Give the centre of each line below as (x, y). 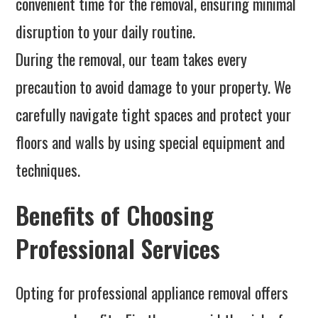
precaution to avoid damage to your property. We (154, 87)
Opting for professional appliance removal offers (152, 293)
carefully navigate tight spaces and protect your (154, 115)
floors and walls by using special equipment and (151, 142)
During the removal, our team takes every (132, 59)
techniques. (48, 170)
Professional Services (118, 248)
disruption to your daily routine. (106, 32)
